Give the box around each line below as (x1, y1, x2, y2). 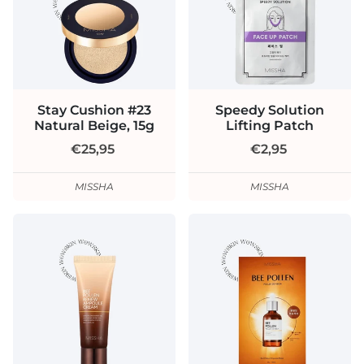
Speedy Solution (215, 102, 324, 118)
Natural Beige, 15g (34, 118, 154, 133)
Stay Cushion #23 (37, 102, 151, 118)
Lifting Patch (226, 118, 314, 133)
